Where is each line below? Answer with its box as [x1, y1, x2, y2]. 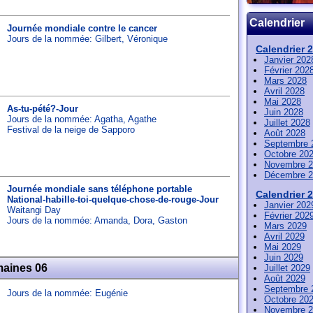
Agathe [128, 114, 156, 124]
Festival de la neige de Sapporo [7, 124, 135, 135]
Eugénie [95, 288, 128, 298]
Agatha [94, 114, 123, 124]
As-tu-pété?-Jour [7, 103, 78, 114]
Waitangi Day [7, 205, 61, 215]
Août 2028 [264, 128, 305, 138]
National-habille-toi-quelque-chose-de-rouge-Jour [7, 194, 219, 205]
